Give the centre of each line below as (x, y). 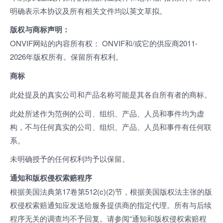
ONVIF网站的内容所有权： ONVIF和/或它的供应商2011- (104, 43)
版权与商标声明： (40, 29)
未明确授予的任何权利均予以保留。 (70, 159)
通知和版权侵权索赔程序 (51, 177)
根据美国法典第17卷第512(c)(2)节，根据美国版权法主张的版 (111, 191)
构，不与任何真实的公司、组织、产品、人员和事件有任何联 (111, 126)
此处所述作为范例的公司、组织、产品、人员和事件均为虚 (107, 113)
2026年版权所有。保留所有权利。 (66, 56)
